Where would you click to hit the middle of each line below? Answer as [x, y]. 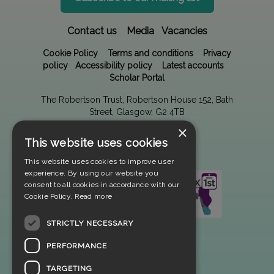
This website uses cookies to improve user [99, 161]
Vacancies [184, 31]
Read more [93, 196]
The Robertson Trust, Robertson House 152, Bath [137, 99]
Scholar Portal [137, 77]
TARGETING [69, 268]
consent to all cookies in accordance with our [102, 185]
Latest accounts [193, 65]
